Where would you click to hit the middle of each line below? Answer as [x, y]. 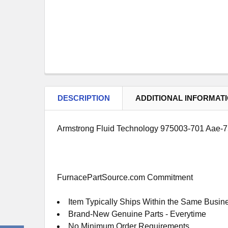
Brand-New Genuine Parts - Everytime [137, 214]
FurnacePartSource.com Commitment [125, 177]
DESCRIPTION [84, 98]
